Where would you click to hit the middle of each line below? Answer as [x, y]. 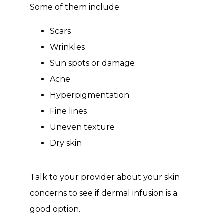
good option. [55, 209]
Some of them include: [75, 7]
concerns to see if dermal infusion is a [104, 193]
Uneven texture [82, 127]
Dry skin [66, 143]
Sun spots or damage [92, 63]
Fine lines [68, 111]
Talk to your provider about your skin [105, 177]
